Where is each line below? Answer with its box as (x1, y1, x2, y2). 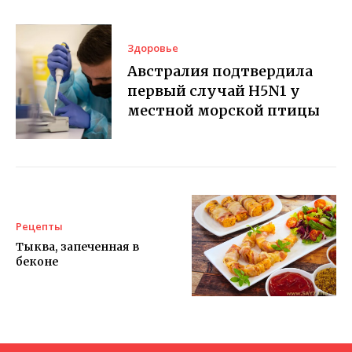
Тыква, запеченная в (16, 240, 139, 255)
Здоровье (127, 41, 179, 56)
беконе (16, 255, 58, 269)
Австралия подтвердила (127, 62, 313, 81)
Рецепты (16, 219, 63, 234)
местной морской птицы (127, 101, 321, 120)
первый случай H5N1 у (127, 82, 301, 101)
